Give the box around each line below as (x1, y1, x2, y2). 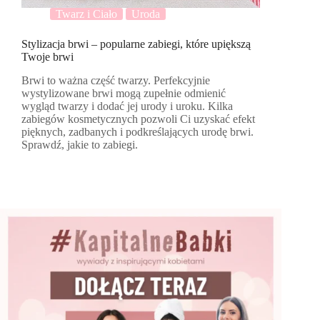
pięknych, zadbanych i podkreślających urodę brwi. (21, 126, 254, 139)
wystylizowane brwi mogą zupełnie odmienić (21, 87, 226, 100)
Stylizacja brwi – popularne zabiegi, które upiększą (21, 38, 251, 51)
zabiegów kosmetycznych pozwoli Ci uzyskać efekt (21, 113, 255, 126)
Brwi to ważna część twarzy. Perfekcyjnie (21, 74, 210, 87)
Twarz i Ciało (56, 8, 117, 21)
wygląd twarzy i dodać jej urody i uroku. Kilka (21, 100, 233, 113)
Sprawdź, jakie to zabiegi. (21, 139, 138, 151)
